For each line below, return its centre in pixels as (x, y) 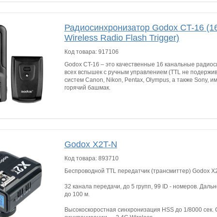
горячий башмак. (87, 88)
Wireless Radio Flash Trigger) (122, 38)
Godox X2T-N (91, 144)
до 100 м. (77, 194)
